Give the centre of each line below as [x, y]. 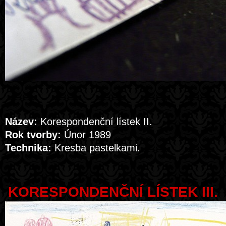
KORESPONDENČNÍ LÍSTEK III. [113, 192]
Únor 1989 [86, 135]
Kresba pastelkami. [96, 148]
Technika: [28, 148]
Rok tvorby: [33, 135]
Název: [21, 122]
